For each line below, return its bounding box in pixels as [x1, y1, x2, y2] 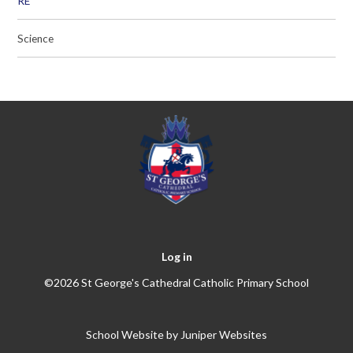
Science [17, 32, 54, 45]
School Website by [86, 328, 180, 342]
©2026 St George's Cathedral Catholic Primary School [44, 276, 309, 290]
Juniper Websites [180, 328, 267, 342]
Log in [161, 250, 192, 264]
